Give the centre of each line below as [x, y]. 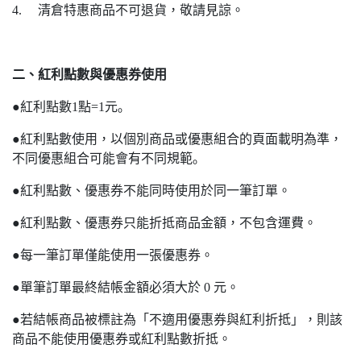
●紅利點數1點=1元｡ [68, 107]
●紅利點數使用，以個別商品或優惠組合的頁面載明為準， [177, 139]
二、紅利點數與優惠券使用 [89, 75]
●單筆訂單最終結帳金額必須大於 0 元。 [126, 287]
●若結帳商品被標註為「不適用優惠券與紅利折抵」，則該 [177, 320]
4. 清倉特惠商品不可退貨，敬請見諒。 [128, 10]
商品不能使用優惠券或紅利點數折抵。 [122, 339]
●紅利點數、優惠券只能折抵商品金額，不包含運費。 [164, 223]
